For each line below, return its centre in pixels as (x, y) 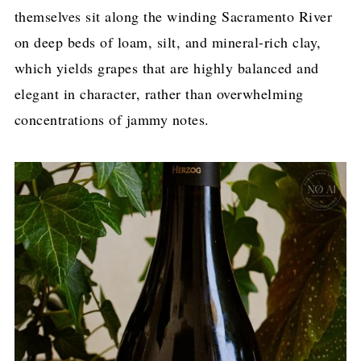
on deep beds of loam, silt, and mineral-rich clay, (168, 41)
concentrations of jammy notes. (112, 119)
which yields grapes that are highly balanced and (166, 67)
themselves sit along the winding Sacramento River (173, 16)
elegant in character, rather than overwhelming (159, 93)
